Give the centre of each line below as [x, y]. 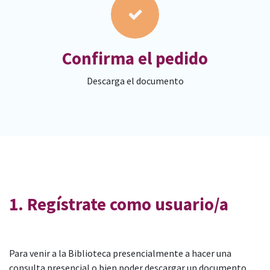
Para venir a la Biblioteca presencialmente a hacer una [120, 253]
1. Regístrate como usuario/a [122, 205]
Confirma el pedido [135, 59]
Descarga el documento [135, 81]
